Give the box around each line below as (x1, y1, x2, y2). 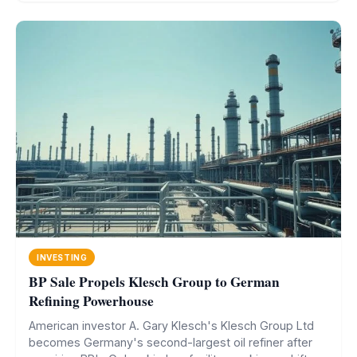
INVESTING (37, 253, 88, 263)
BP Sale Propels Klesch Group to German (29, 272, 280, 292)
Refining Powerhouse (29, 291, 154, 312)
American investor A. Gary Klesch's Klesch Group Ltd (29, 319, 314, 333)
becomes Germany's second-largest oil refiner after (29, 335, 312, 350)
